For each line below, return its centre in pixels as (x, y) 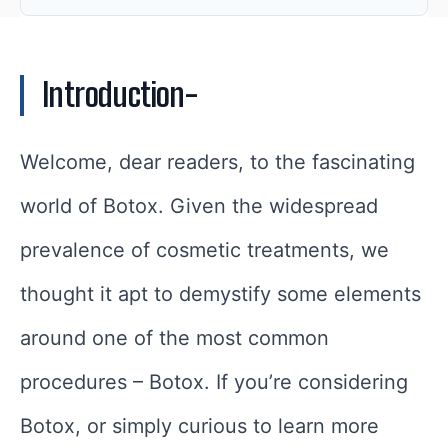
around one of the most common (174, 338)
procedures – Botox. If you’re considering (214, 382)
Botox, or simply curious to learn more (199, 426)
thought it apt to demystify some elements (220, 294)
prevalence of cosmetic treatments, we (204, 250)
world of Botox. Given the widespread (199, 206)
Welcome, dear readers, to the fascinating (217, 162)
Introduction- (120, 95)
